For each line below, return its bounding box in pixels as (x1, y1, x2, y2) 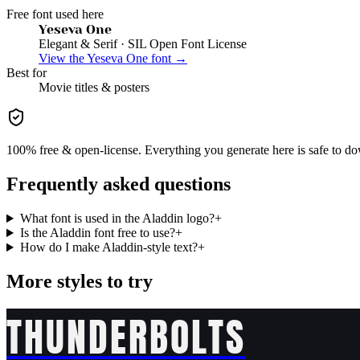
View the (39, 51, 87, 66)
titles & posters (72, 80, 149, 95)
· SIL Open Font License (117, 37, 247, 51)
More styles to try (6, 271, 153, 292)
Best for (6, 66, 47, 80)
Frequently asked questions (6, 174, 231, 195)
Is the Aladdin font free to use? (19, 226, 175, 240)
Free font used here (6, 7, 104, 22)
